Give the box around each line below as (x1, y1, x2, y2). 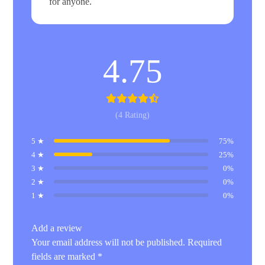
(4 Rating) (115, 110, 150, 119)
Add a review (31, 222, 83, 233)
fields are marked (31, 251, 98, 261)
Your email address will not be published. (31, 237, 186, 247)
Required (188, 237, 222, 247)
